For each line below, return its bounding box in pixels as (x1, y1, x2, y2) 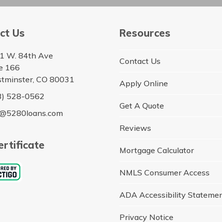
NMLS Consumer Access (119, 167, 210, 177)
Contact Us (119, 55, 161, 66)
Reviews (119, 122, 152, 133)
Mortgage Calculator (119, 145, 194, 155)
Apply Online (119, 78, 168, 88)
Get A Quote (119, 100, 165, 111)
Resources (119, 26, 171, 39)
